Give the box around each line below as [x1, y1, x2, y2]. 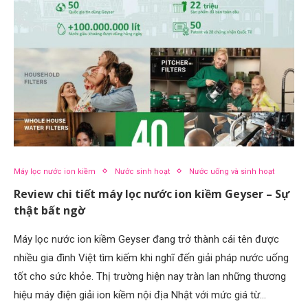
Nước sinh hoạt [115, 166, 170, 176]
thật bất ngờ [14, 202, 85, 218]
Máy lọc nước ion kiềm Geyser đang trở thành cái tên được [14, 232, 279, 245]
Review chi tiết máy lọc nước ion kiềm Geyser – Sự [14, 186, 289, 201]
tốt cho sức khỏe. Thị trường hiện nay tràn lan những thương [14, 269, 286, 283]
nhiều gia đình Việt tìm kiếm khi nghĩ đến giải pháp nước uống [14, 251, 289, 264]
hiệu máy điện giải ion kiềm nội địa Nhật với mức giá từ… [14, 288, 266, 301]
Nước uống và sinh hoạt [189, 166, 274, 176]
